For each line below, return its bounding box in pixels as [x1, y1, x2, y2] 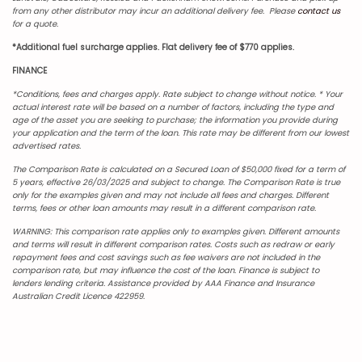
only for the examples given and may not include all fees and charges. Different [12, 188, 329, 201]
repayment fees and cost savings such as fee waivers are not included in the [12, 250, 320, 263]
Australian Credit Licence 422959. [12, 289, 145, 302]
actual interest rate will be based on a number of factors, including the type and [12, 100, 334, 113]
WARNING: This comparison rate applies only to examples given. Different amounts [12, 225, 339, 238]
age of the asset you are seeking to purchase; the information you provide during [12, 113, 338, 126]
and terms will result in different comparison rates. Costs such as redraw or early [12, 238, 335, 250]
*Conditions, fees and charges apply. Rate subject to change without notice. [12, 87, 318, 100]
